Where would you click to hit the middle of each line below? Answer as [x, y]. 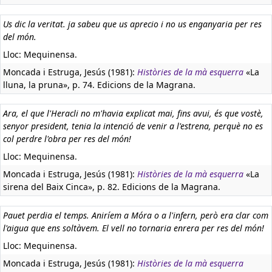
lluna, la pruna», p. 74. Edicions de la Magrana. [99, 85]
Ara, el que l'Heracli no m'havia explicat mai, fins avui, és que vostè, [133, 113]
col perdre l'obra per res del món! [67, 139]
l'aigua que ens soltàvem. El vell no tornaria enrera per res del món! [134, 228]
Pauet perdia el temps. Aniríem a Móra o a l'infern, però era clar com [136, 215]
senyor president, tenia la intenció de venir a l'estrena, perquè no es [133, 126]
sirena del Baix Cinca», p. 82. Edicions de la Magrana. [112, 187]
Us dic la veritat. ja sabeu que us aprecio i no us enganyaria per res [132, 24]
